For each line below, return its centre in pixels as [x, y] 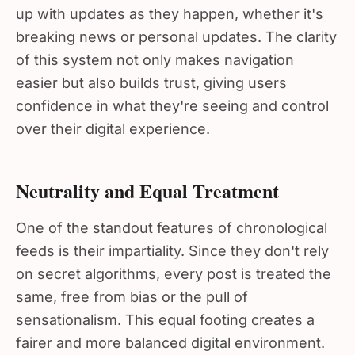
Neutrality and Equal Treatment [147, 184]
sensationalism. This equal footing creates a [165, 313]
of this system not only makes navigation [155, 53]
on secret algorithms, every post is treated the [174, 267]
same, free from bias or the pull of [132, 290]
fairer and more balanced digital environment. [170, 336]
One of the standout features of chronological [172, 221]
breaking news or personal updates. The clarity [176, 31]
